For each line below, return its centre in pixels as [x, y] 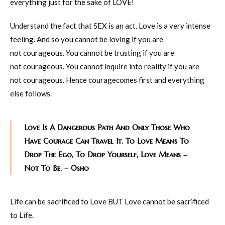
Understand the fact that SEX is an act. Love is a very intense [110, 25]
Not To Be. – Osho [57, 168]
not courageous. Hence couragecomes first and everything [107, 80]
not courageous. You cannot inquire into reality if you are [105, 66]
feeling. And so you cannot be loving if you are [87, 39]
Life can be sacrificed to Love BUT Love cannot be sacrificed [109, 201]
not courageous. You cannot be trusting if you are [92, 52]
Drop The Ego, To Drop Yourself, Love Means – [106, 154]
